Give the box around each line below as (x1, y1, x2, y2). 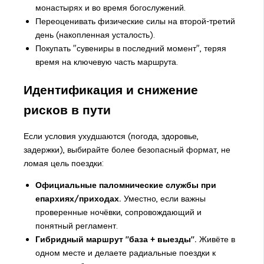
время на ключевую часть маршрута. (35, 57, 178, 68)
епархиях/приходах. (35, 193, 121, 204)
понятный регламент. (35, 220, 118, 231)
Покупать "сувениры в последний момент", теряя (35, 43, 226, 54)
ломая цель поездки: (23, 157, 104, 169)
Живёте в (196, 233, 235, 245)
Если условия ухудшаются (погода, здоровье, (23, 130, 199, 141)
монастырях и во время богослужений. (35, 2, 186, 14)
